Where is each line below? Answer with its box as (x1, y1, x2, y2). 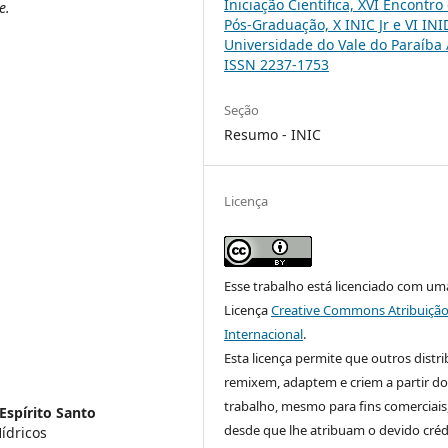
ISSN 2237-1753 (224, 54, 330, 74)
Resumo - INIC (224, 124, 322, 144)
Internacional (224, 324, 304, 343)
